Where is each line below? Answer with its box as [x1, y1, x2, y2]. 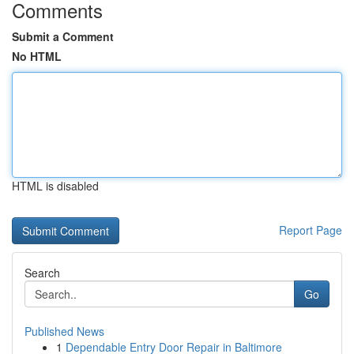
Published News [24, 323, 104, 339]
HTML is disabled [12, 178, 99, 194]
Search [24, 265, 60, 281]
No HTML [12, 48, 62, 64]
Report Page [279, 222, 342, 238]
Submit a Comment [12, 28, 114, 44]
